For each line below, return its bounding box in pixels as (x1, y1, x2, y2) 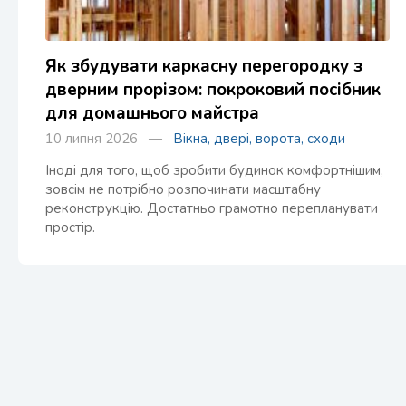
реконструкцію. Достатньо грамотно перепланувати (45, 199, 378, 217)
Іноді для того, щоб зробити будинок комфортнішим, (45, 161, 383, 179)
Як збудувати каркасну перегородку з (45, 54, 362, 78)
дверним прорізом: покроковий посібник (45, 78, 381, 101)
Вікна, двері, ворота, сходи (173, 130, 345, 148)
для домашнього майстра (45, 101, 259, 125)
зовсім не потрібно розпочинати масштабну (45, 180, 321, 198)
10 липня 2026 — (45, 130, 173, 148)
